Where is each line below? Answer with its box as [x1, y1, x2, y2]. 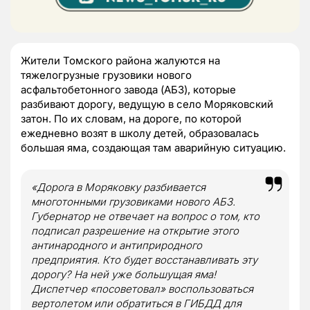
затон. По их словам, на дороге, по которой [21, 111, 241, 125]
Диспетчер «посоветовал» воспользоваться [31, 282, 253, 295]
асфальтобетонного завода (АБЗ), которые [21, 82, 236, 96]
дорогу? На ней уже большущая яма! [31, 267, 216, 281]
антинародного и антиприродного [31, 238, 202, 252]
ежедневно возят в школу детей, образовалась [21, 126, 259, 140]
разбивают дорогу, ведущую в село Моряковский [21, 97, 273, 111]
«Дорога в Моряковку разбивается [31, 180, 206, 194]
